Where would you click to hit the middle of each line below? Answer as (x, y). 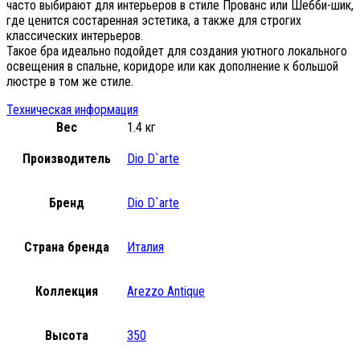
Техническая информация (72, 109)
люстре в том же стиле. (70, 81)
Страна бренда (66, 247)
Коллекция (66, 291)
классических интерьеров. (75, 35)
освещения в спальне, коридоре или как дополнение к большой (172, 66)
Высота (66, 335)
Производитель (66, 158)
